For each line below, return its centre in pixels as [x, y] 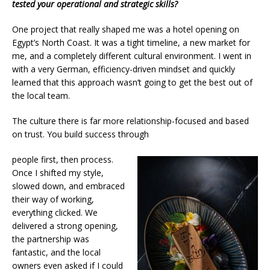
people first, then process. [63, 159]
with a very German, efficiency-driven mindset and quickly [124, 69]
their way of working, [53, 199]
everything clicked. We [55, 212]
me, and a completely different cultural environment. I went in [132, 55]
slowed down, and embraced [68, 186]
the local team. [41, 95]
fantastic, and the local [56, 252]
